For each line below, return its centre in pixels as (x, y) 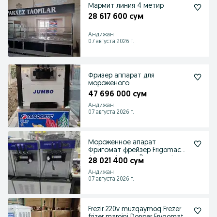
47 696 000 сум (117, 94)
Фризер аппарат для (121, 76)
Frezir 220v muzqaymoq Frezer (135, 209)
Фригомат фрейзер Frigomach (137, 150)
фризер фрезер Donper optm (134, 158)
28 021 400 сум (116, 161)
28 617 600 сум (116, 17)
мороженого (109, 84)
